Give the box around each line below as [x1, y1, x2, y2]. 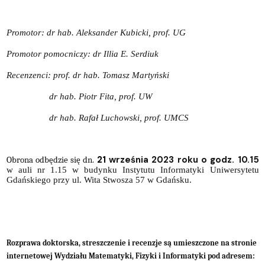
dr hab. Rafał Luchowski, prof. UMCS [6, 112, 189, 122]
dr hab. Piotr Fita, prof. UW [6, 91, 153, 101]
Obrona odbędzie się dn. [6, 154, 97, 165]
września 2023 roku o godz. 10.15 [105, 153, 259, 166]
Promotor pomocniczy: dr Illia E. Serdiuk [6, 49, 159, 59]
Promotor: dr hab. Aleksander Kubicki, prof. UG [6, 27, 186, 37]
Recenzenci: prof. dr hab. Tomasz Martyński [6, 70, 169, 80]
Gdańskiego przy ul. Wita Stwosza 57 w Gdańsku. [6, 174, 192, 185]
